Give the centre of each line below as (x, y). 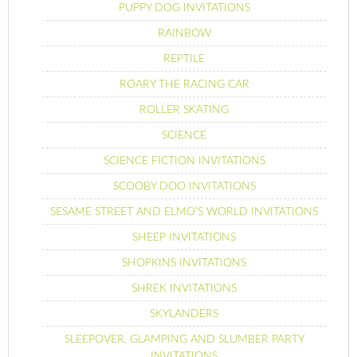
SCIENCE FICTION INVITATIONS (184, 161)
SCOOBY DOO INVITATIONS (184, 186)
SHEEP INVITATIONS (184, 237)
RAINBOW (184, 33)
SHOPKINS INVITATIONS (184, 263)
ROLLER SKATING (184, 110)
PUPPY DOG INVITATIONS (184, 8)
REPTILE (184, 59)
